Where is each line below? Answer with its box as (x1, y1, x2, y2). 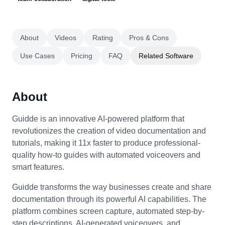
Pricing (71, 52, 92, 60)
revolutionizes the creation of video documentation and (12, 127, 206, 135)
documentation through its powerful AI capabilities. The (12, 195, 206, 203)
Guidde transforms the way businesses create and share (12, 183, 211, 191)
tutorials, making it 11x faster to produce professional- (12, 139, 200, 147)
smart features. (12, 163, 64, 171)
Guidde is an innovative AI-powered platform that (12, 115, 184, 123)
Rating (92, 34, 113, 42)
